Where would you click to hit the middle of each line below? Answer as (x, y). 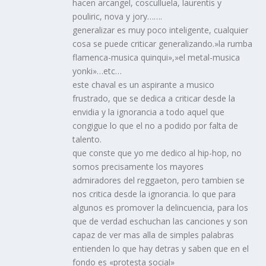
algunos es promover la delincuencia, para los (161, 208)
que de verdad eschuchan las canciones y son (160, 221)
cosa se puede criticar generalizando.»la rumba (163, 44)
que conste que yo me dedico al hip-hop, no (157, 153)
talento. (87, 140)
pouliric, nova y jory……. (118, 17)
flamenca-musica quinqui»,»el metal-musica (156, 58)
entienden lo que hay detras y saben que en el (161, 249)
